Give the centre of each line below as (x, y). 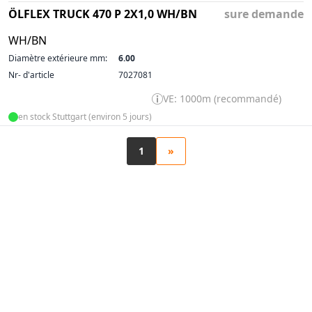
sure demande (264, 14)
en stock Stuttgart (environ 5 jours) (85, 117)
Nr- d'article (31, 75)
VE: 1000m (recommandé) (222, 99)
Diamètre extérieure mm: (58, 58)
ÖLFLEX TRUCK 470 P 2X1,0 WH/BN (103, 14)
